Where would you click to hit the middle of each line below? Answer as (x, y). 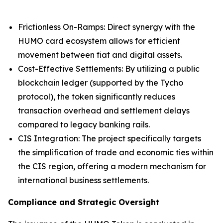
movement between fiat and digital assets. (100, 55)
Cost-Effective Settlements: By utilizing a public (109, 68)
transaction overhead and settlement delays (104, 110)
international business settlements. (83, 180)
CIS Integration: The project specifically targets (110, 138)
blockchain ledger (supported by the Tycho (101, 82)
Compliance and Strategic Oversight (84, 202)
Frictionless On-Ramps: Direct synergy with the (107, 27)
